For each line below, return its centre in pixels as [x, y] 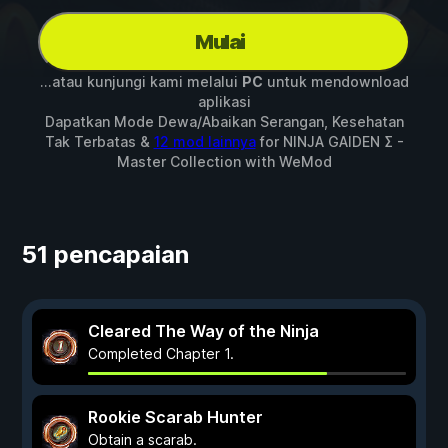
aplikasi [224, 101]
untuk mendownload [335, 81]
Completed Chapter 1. [161, 353]
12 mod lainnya [204, 141]
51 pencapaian [105, 254]
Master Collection [178, 161]
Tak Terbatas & [99, 141]
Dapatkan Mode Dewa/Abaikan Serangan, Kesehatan [224, 121]
